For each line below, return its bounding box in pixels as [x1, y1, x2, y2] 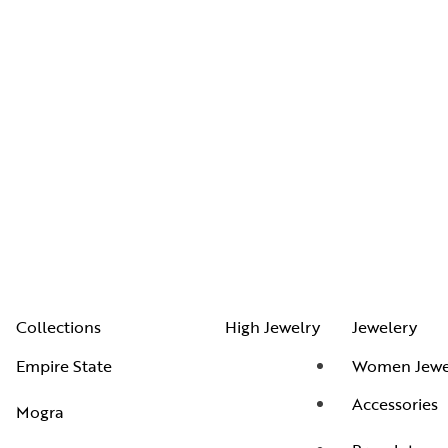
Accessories [352, 391, 438, 416]
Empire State [16, 353, 112, 378]
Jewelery [352, 315, 417, 340]
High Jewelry [225, 315, 320, 340]
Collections [16, 315, 101, 340]
